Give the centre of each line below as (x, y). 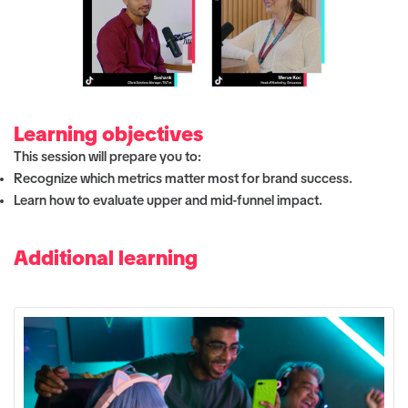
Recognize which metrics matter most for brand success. (183, 178)
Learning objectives (108, 135)
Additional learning (106, 259)
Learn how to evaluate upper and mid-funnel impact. (168, 200)
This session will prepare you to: (107, 157)
